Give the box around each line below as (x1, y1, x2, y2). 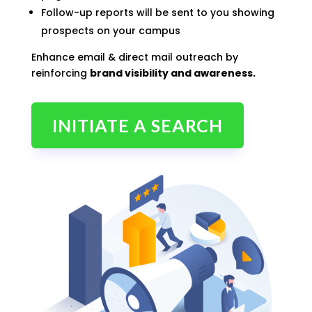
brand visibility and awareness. (89, 66, 256, 80)
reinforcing (31, 66, 90, 80)
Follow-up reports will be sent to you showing (40, 6, 274, 19)
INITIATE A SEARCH (52, 115, 223, 136)
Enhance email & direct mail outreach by (31, 50, 238, 64)
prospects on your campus (40, 24, 180, 38)
